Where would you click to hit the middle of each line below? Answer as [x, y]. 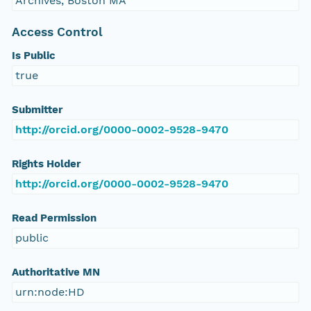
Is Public [33, 56]
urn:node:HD [50, 292]
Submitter [37, 110]
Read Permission [54, 218]
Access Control [57, 32]
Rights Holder [46, 164]
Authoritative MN [56, 272]
